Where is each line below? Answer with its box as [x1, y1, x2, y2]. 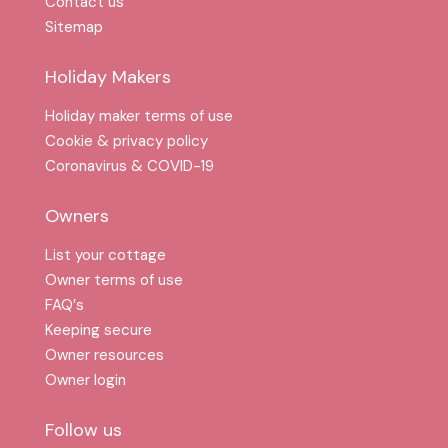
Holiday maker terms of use [45, 105, 233, 126]
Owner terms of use [45, 269, 183, 290]
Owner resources [45, 344, 164, 365]
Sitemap [45, 16, 103, 37]
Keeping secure [45, 319, 152, 340]
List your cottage [45, 244, 166, 265]
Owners [45, 203, 109, 228]
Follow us [45, 417, 122, 442]
